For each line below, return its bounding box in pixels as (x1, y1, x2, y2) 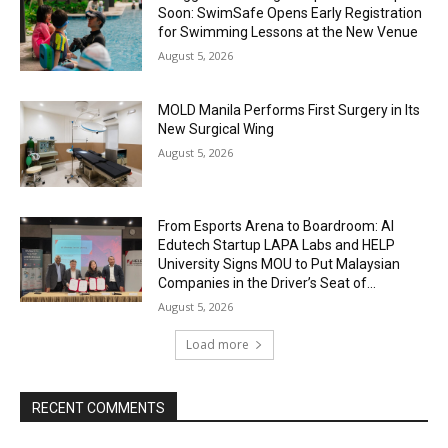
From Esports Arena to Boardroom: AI (158, 217, 395, 234)
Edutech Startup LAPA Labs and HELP (158, 236, 396, 253)
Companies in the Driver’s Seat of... (158, 274, 377, 291)
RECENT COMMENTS (32, 399, 165, 416)
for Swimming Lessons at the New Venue (158, 24, 419, 41)
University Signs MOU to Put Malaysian (158, 255, 401, 272)
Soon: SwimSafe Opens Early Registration (158, 5, 423, 22)
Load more (185, 335, 249, 353)
